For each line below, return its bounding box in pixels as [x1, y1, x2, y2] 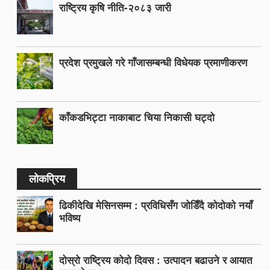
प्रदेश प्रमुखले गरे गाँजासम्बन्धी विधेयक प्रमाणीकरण [59, 54, 247, 69]
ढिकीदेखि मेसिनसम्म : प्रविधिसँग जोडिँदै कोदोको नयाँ [59, 197, 253, 212]
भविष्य [59, 210, 80, 225]
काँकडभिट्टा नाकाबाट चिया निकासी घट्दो [59, 109, 215, 124]
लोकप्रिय [29, 170, 65, 186]
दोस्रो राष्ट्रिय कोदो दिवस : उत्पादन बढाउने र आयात [59, 252, 253, 267]
